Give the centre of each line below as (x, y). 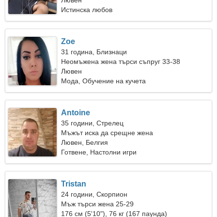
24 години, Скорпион (94, 194)
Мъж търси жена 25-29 (98, 204)
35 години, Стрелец (93, 123)
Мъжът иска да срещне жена (107, 133)
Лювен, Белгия (85, 142)
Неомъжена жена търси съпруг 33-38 (121, 62)
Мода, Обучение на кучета (104, 81)
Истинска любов (87, 10)
